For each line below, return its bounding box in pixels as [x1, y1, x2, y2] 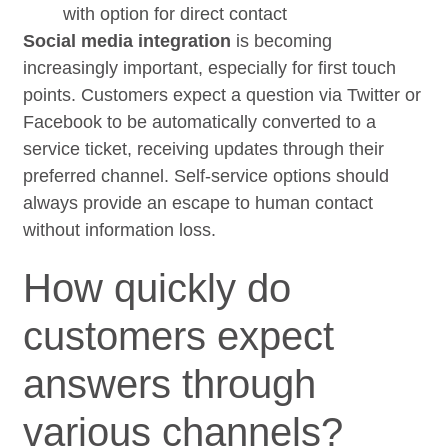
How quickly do [23, 265, 292, 310]
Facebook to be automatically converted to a [23, 111, 377, 132]
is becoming [231, 30, 333, 51]
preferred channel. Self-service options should [23, 165, 390, 186]
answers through [23, 361, 317, 406]
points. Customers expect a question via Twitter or [23, 84, 422, 105]
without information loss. [23, 219, 217, 240]
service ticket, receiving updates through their [23, 138, 385, 159]
